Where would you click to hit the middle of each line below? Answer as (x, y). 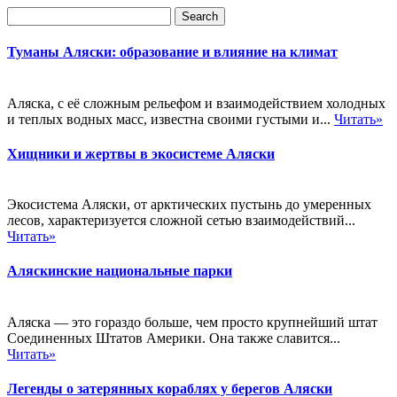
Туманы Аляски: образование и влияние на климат (172, 52)
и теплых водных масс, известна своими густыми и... (171, 119)
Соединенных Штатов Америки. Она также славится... (174, 338)
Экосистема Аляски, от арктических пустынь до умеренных (189, 205)
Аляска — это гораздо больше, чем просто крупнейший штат (192, 322)
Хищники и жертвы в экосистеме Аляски (141, 153)
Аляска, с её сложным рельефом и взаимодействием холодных (196, 103)
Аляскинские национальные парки (120, 271)
